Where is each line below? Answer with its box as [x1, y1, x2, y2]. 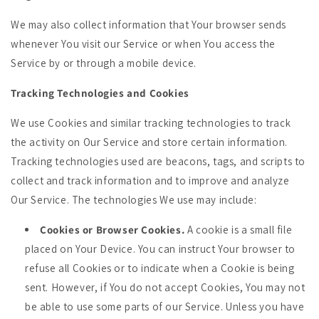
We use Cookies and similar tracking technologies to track [11, 116, 291, 130]
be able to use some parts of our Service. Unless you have [25, 300, 305, 313]
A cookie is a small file [184, 223, 293, 236]
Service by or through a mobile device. [11, 56, 197, 70]
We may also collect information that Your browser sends [11, 18, 287, 31]
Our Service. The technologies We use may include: [11, 193, 257, 206]
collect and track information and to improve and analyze [11, 174, 290, 187]
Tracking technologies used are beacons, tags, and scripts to [11, 155, 306, 168]
